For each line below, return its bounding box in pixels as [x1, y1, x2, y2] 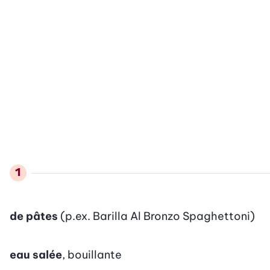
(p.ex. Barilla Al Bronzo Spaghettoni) [60, 209, 255, 223]
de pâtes [10, 209, 58, 223]
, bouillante [62, 247, 122, 262]
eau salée [10, 247, 62, 262]
